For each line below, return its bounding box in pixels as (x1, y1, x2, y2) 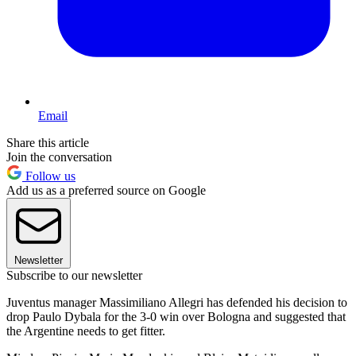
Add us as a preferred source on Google (6, 184, 206, 198)
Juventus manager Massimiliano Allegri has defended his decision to (6, 296, 347, 310)
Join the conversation (6, 150, 112, 164)
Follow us (22, 169, 75, 184)
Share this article (6, 136, 89, 150)
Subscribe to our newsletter (6, 269, 142, 283)
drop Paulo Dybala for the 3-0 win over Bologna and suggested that (6, 310, 346, 324)
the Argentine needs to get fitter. (6, 324, 165, 339)
